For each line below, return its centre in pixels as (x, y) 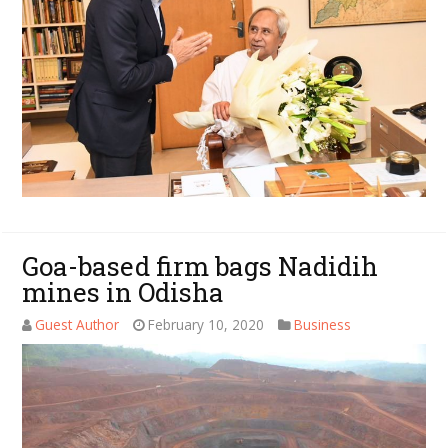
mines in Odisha (123, 292)
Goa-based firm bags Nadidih (200, 266)
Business (323, 325)
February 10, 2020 (206, 325)
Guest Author (77, 325)
